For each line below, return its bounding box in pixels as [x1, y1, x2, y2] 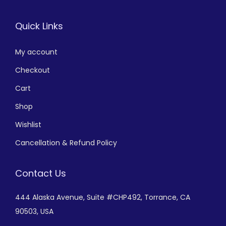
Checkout [15, 65, 50, 76]
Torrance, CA [144, 192, 190, 203]
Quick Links [15, 20, 63, 33]
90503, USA [15, 206, 53, 217]
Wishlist [15, 120, 41, 130]
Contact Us [15, 167, 66, 180]
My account [15, 47, 58, 58]
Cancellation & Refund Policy [15, 138, 117, 148]
